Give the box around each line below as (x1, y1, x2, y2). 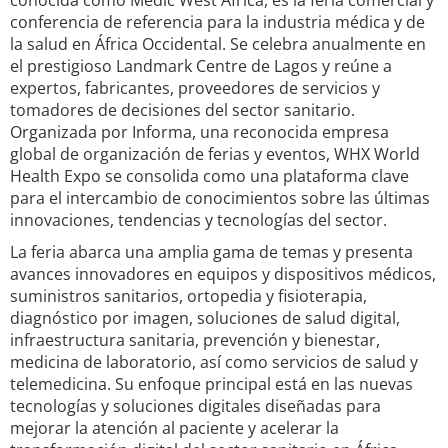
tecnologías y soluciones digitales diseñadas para (10, 395, 381, 417)
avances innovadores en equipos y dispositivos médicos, (10, 263, 436, 285)
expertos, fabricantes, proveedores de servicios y (10, 77, 380, 99)
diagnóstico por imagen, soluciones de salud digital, (10, 307, 400, 329)
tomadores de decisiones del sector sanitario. (10, 99, 355, 121)
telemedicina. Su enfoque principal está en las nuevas (10, 373, 413, 395)
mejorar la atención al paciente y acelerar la (10, 417, 339, 439)
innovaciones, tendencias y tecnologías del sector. (10, 209, 387, 231)
